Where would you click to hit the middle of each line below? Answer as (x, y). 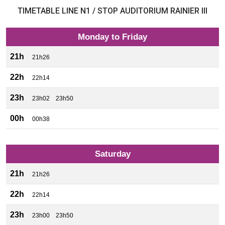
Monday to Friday (113, 37)
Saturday (113, 154)
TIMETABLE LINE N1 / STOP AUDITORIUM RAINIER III (113, 11)
